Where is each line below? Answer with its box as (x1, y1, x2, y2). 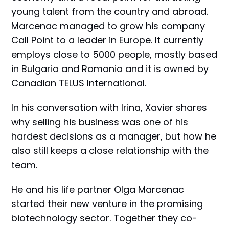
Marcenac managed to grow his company (11, 19, 205, 33)
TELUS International (56, 77, 145, 90)
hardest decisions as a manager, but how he (11, 130, 217, 143)
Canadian (11, 77, 57, 90)
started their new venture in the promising (11, 197, 203, 211)
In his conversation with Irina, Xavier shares (11, 101, 208, 114)
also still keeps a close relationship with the (11, 144, 209, 157)
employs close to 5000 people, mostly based (11, 48, 218, 61)
